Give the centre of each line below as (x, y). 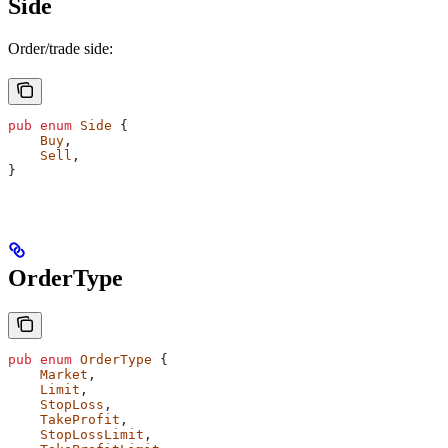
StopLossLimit (76, 435)
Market (48, 375)
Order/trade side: (60, 49)
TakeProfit (64, 420)
